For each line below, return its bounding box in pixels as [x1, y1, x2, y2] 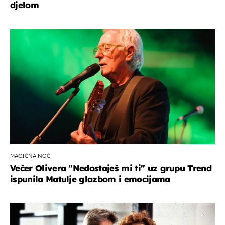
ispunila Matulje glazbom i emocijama [10, 174, 170, 185]
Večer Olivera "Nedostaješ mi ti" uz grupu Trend [10, 163, 212, 174]
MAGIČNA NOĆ [10, 152, 50, 160]
